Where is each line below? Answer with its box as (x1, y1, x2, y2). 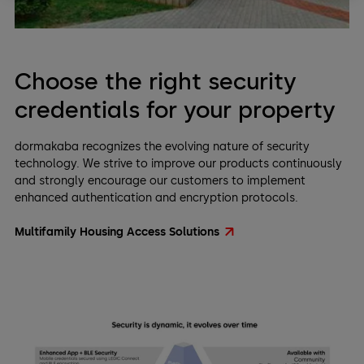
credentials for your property (14, 95, 336, 123)
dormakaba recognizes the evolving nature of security (14, 140, 310, 154)
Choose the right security (14, 67, 297, 95)
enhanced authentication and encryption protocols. (14, 191, 298, 206)
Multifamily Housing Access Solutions (14, 225, 219, 240)
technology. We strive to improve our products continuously (14, 157, 342, 171)
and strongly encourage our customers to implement (14, 174, 305, 188)
